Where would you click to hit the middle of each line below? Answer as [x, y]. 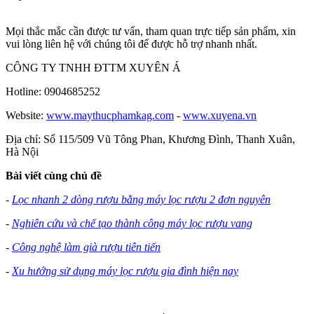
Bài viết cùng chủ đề [54, 175]
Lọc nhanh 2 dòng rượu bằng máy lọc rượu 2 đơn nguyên [141, 199]
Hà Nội [22, 151]
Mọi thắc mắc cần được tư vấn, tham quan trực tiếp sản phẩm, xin [151, 31]
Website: [26, 115]
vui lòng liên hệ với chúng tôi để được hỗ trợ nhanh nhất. [131, 43]
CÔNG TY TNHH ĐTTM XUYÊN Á [93, 67]
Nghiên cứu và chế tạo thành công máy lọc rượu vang [132, 223]
